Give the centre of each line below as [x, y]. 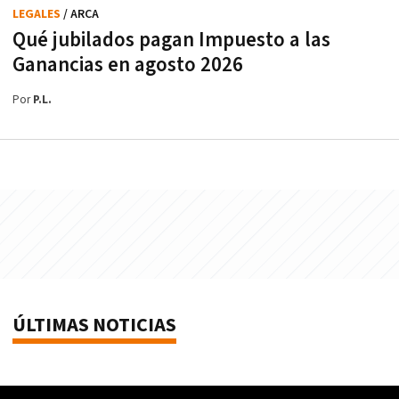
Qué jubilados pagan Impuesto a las [171, 40]
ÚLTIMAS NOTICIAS [94, 325]
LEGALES [38, 14]
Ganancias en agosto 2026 [128, 65]
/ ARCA [81, 14]
